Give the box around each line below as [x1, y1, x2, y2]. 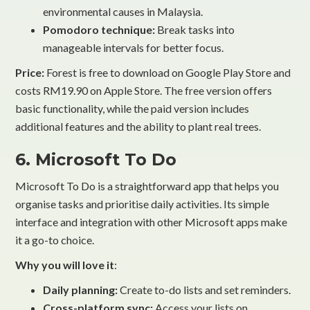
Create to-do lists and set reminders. [120, 282, 291, 296]
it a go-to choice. [15, 232, 95, 246]
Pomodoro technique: [43, 22, 156, 36]
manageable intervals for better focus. [43, 40, 224, 54]
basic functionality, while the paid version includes [15, 101, 250, 115]
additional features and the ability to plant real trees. [15, 119, 262, 133]
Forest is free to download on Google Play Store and [44, 65, 291, 79]
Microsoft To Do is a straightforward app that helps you [15, 179, 280, 192]
